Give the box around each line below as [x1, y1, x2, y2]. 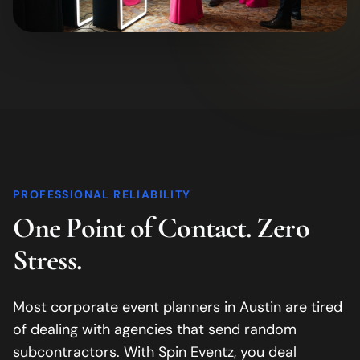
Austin [239, 297, 281, 317]
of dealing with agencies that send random [13, 319, 297, 339]
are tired [281, 297, 342, 317]
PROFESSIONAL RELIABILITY [13, 186, 191, 202]
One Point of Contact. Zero [13, 210, 309, 245]
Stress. [13, 242, 81, 277]
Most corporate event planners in [13, 297, 239, 317]
